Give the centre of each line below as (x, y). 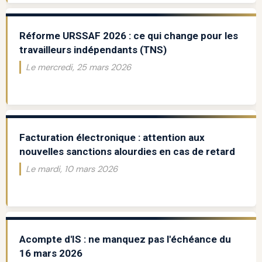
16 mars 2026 (51, 254)
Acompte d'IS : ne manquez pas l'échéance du (125, 239)
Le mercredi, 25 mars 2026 (78, 68)
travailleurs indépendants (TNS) (93, 50)
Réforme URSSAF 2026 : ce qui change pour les (128, 36)
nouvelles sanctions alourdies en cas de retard (127, 152)
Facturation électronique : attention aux (112, 138)
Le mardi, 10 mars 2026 (71, 169)
